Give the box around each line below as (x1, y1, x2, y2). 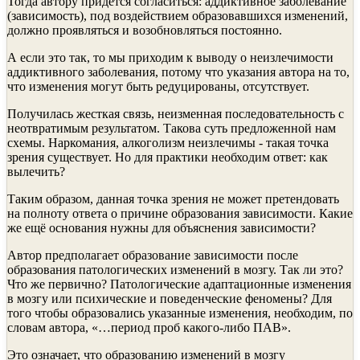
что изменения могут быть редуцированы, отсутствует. (7, 79, 309, 93)
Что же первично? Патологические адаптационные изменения (7, 276, 351, 291)
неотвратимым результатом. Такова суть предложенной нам (7, 121, 336, 135)
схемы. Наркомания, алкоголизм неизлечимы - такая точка (7, 135, 329, 149)
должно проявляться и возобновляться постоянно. (7, 22, 282, 37)
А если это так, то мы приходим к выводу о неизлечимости (7, 50, 333, 64)
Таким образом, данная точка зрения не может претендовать (7, 191, 339, 206)
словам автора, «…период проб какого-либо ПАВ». (7, 320, 291, 334)
